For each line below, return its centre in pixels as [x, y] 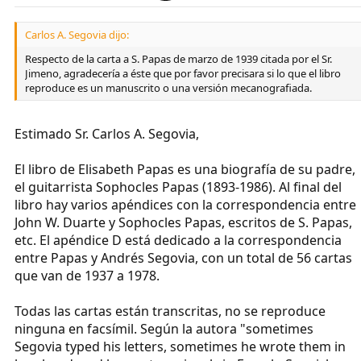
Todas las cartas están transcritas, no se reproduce [170, 311]
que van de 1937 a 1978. [87, 275]
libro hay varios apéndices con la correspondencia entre [185, 204]
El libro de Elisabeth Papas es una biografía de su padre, [185, 169]
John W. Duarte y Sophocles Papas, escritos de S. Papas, [183, 222]
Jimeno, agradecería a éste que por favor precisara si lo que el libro [183, 73]
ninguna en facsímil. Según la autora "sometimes [164, 328]
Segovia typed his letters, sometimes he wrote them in [180, 346]
